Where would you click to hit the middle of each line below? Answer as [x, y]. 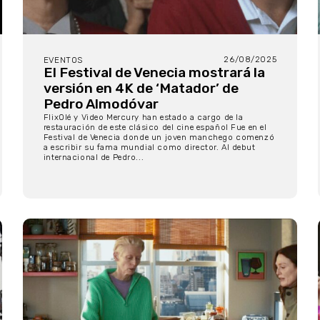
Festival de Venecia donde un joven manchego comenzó [159, 137]
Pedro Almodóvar [101, 104]
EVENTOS [63, 60]
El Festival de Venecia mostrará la [154, 72]
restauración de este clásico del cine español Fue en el [155, 127]
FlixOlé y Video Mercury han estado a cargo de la [143, 117]
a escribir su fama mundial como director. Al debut [149, 147]
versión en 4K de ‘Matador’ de [141, 88]
